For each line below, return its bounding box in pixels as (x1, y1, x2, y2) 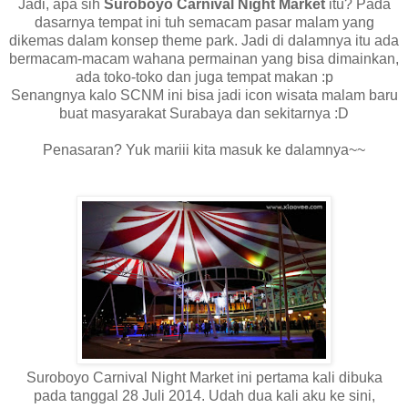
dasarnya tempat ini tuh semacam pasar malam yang (34, 14, 374, 30)
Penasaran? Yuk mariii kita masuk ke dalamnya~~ (43, 141, 365, 158)
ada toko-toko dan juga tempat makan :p (75, 68, 333, 85)
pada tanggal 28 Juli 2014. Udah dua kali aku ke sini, (33, 387, 375, 403)
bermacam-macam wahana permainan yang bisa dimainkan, (9, 50, 399, 66)
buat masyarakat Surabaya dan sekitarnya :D (59, 105, 349, 121)
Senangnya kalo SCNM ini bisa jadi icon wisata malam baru (10, 87, 398, 103)
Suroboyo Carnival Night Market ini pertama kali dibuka (25, 369, 382, 385)
